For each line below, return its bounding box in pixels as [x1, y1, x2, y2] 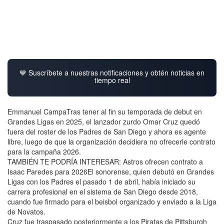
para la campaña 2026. [7, 146, 81, 156]
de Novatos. [7, 206, 45, 216]
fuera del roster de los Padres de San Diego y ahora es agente [7, 126, 206, 136]
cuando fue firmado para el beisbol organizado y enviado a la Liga [7, 196, 216, 206]
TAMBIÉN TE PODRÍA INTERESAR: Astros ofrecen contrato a [7, 156, 203, 166]
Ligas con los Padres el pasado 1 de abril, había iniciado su [7, 176, 195, 186]
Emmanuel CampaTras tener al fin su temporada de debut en [7, 106, 202, 116]
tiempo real [94, 74, 130, 85]
